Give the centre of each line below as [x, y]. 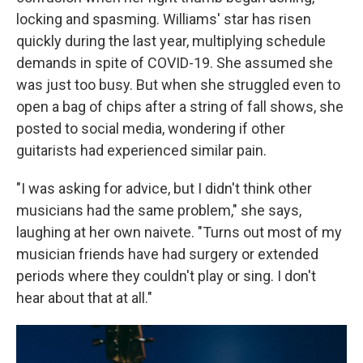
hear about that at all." [84, 298]
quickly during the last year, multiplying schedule [171, 41]
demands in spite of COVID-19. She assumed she [175, 63]
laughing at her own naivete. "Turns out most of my [179, 233]
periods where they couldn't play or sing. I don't [166, 276]
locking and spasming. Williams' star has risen [164, 19]
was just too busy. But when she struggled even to [178, 85]
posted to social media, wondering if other [151, 129]
